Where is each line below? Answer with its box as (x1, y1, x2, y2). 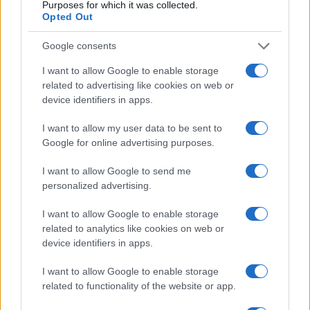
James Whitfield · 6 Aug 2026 (11, 68, 124, 78)
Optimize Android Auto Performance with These (11, 37, 268, 51)
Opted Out (42, 10, 93, 22)
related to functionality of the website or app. (42, 280, 236, 291)
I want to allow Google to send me (42, 165, 191, 176)
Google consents (42, 40, 116, 51)
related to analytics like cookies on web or (42, 222, 224, 234)
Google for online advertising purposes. (42, 136, 215, 148)
